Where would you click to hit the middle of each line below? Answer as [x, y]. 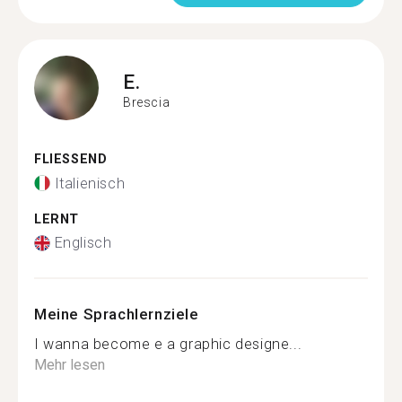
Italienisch [90, 183]
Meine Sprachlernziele [117, 314]
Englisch [83, 243]
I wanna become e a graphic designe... [168, 344]
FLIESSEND [66, 159]
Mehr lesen [70, 365]
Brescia [147, 102]
